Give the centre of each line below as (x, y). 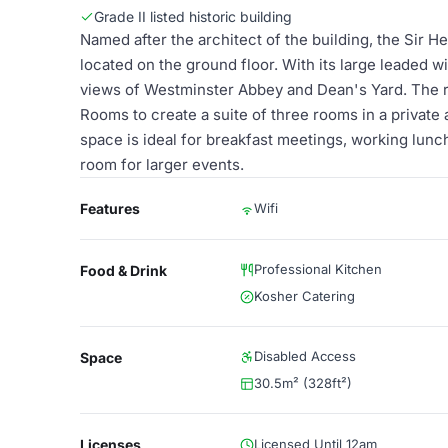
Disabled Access (305, 356)
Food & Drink (123, 270)
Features (110, 208)
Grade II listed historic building (193, 16)
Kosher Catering (304, 296)
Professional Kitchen (318, 269)
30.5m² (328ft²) (303, 383)
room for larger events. (162, 164)
